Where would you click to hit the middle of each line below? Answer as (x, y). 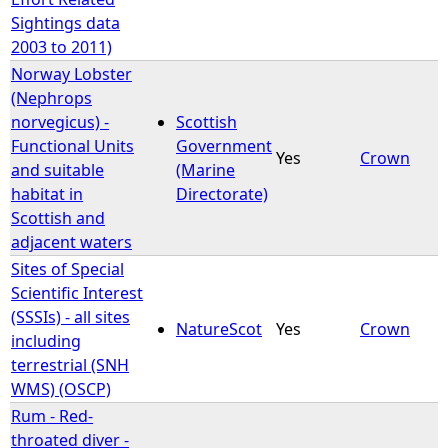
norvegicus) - (60, 121)
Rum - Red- (52, 415)
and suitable (57, 169)
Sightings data (65, 22)
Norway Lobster (71, 73)
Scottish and (58, 217)
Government (224, 145)
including (46, 340)
